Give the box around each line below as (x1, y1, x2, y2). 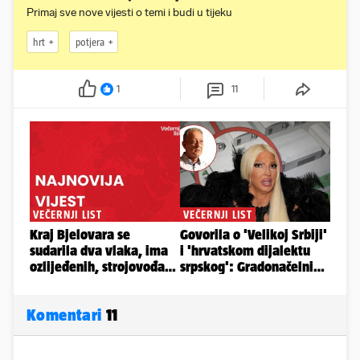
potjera (76, 35, 104, 48)
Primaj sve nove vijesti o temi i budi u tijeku (27, 6, 232, 19)
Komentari (27, 305, 106, 324)
